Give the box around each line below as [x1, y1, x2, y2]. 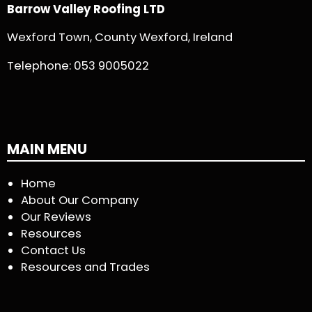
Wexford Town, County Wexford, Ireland [7, 29, 233, 46]
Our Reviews [21, 209, 91, 226]
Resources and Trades [21, 259, 150, 276]
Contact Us [21, 242, 86, 259]
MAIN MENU [7, 139, 87, 159]
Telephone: [7, 57, 74, 74]
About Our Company [21, 192, 139, 209]
